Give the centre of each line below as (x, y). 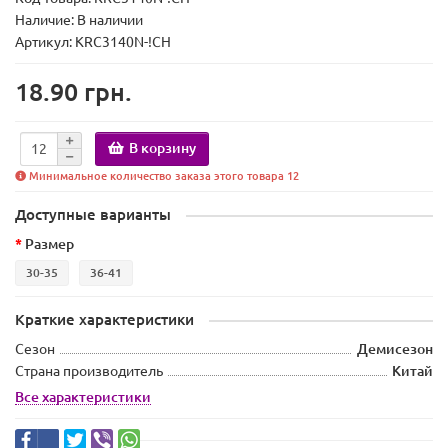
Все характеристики (83, 397)
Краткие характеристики (104, 320)
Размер (49, 244)
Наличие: (46, 20)
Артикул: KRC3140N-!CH (93, 42)
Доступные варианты (93, 215)
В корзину (162, 147)
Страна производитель (89, 371)
